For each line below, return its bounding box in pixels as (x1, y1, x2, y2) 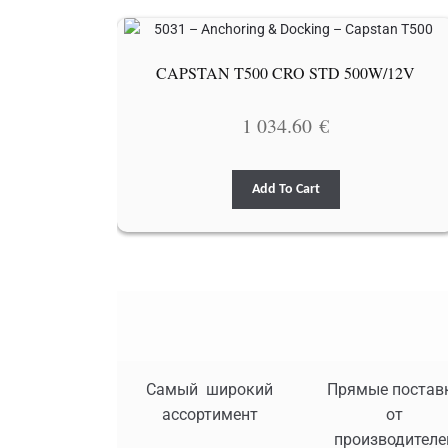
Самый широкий (146, 379, 273, 399)
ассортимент (161, 404, 258, 424)
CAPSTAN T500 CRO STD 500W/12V (156, 62, 416, 84)
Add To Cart (251, 181, 320, 197)
